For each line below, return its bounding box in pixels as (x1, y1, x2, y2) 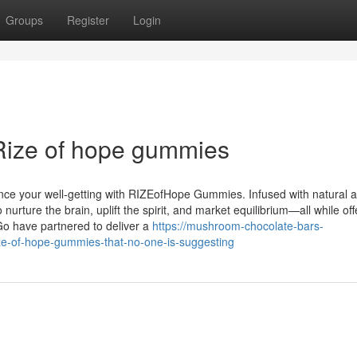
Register (67, 12, 109, 28)
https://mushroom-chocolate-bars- (152, 218, 324, 233)
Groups (6, 12, 43, 28)
